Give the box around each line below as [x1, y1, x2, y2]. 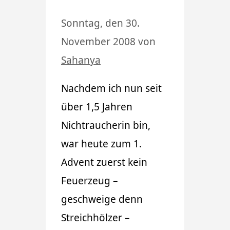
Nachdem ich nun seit [61, 81, 162, 95]
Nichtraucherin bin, [61, 118, 150, 132]
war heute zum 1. [61, 137, 142, 150]
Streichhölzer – [61, 210, 130, 224]
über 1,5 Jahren [61, 100, 132, 113]
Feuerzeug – [61, 174, 118, 187]
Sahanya [61, 53, 101, 67]
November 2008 [61, 34, 136, 48]
